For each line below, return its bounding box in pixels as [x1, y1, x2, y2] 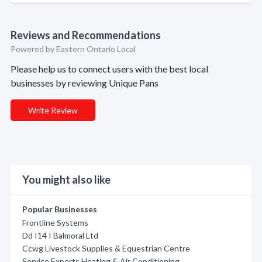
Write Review [28, 105, 78, 115]
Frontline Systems [22, 218, 88, 227]
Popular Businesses [22, 204, 97, 214]
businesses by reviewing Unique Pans [11, 77, 158, 88]
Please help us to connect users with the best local [11, 63, 208, 74]
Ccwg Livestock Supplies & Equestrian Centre [22, 243, 190, 253]
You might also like [22, 173, 111, 186]
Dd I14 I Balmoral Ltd [22, 230, 98, 240]
